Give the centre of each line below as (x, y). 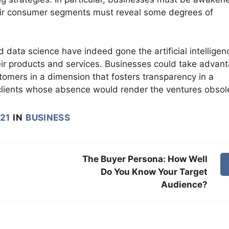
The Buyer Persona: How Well (145, 159)
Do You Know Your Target (154, 171)
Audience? (185, 184)
